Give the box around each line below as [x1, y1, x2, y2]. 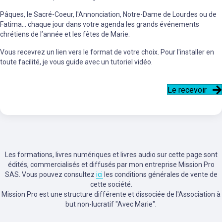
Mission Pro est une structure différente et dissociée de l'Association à [1, 190, 221, 199]
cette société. [90, 180, 132, 189]
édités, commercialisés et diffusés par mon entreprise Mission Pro [7, 161, 215, 169]
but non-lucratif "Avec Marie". [65, 200, 157, 209]
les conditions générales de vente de [102, 170, 218, 179]
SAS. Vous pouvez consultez [4, 170, 96, 179]
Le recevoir [167, 85, 207, 95]
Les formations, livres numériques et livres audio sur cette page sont [4, 151, 218, 159]
